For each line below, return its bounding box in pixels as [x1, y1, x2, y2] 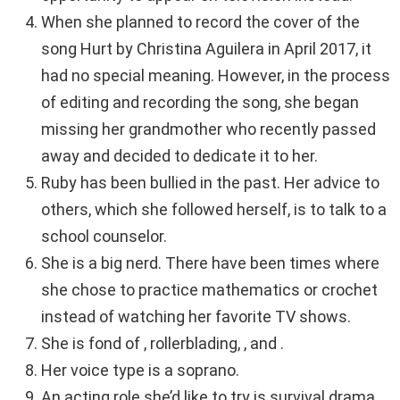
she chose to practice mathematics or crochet [41, 280, 378, 300]
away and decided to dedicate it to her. [41, 146, 318, 166]
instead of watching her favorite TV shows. [41, 307, 351, 327]
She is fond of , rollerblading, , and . [41, 334, 284, 354]
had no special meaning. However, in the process [41, 66, 390, 86]
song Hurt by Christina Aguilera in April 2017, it [41, 39, 371, 59]
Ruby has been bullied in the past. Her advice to [41, 173, 379, 193]
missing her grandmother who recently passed [41, 120, 376, 139]
